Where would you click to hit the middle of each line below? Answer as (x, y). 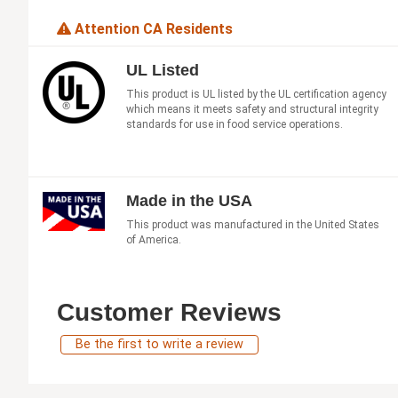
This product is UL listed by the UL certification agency (256, 95)
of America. (154, 240)
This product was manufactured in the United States (253, 225)
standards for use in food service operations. (235, 125)
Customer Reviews (169, 313)
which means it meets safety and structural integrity (252, 110)
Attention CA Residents (152, 29)
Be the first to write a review (159, 345)
